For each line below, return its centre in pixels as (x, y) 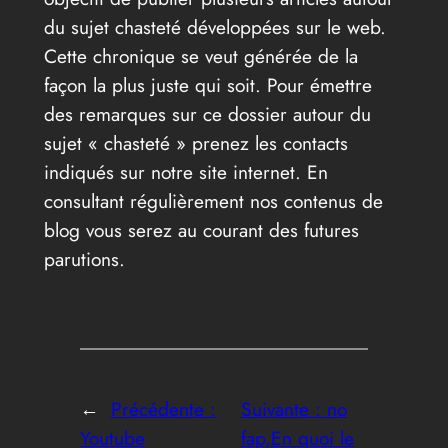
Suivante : (283, 408)
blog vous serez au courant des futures (201, 230)
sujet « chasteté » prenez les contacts (195, 143)
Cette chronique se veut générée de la (200, 56)
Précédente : (163, 408)
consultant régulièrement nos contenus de (213, 201)
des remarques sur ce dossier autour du (207, 114)
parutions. (84, 259)
